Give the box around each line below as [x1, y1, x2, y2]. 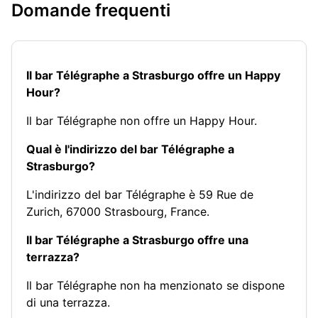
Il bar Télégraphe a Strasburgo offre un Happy [26, 67, 280, 82]
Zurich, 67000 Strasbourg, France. [26, 204, 209, 219]
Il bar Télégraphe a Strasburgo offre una [26, 232, 248, 247]
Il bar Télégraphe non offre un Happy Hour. [26, 113, 257, 128]
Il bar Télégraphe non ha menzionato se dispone [26, 278, 285, 292]
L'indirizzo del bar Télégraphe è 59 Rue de [26, 187, 253, 202]
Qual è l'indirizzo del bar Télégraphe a [26, 141, 234, 156]
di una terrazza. [26, 295, 110, 309]
